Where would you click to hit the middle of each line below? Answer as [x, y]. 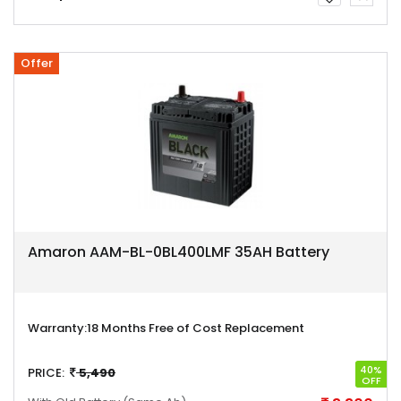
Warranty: [57, 328]
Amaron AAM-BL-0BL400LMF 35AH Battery [179, 252]
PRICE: [46, 373]
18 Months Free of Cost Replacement [196, 328]
